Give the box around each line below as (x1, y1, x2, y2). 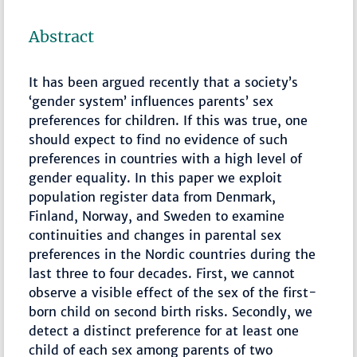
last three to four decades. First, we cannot (29, 265, 296, 282)
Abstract (29, 27, 95, 47)
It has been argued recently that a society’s (29, 74, 299, 91)
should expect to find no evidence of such (29, 131, 288, 148)
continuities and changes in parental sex (29, 227, 282, 244)
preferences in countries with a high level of (29, 151, 303, 167)
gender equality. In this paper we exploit (29, 170, 283, 186)
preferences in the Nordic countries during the (29, 246, 316, 263)
